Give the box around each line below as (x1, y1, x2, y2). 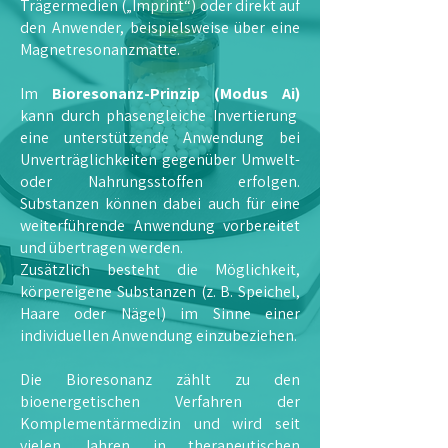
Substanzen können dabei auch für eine (20, 193, 300, 214)
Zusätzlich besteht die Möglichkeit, (20, 259, 300, 280)
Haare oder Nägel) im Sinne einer (20, 303, 300, 324)
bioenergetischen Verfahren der (20, 391, 300, 412)
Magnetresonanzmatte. (20, 39, 180, 60)
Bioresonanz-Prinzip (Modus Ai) (52, 83, 300, 104)
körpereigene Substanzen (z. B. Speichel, (20, 281, 300, 302)
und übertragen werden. (20, 237, 183, 258)
